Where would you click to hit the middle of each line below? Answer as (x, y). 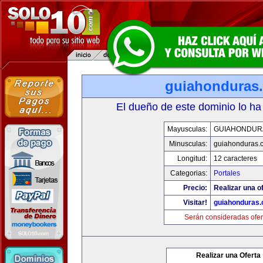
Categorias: (188, 173)
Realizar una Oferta (228, 255)
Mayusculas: (187, 129)
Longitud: (192, 159)
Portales (227, 173)
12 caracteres (235, 159)
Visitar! (195, 203)
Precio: (195, 188)
